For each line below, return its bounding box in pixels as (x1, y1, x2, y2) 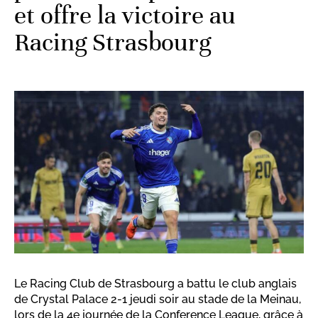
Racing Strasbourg (14, 26, 211, 57)
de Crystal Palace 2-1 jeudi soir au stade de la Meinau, (14, 292, 301, 307)
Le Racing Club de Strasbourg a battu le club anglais (14, 277, 297, 291)
